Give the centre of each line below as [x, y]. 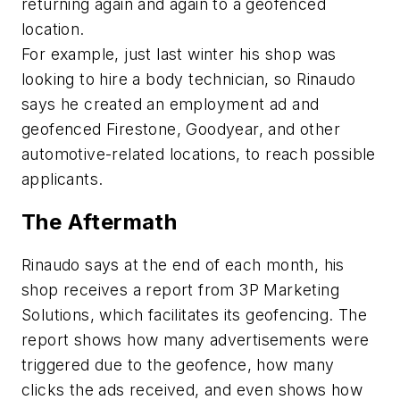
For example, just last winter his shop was [179, 54]
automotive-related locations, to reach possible [199, 154]
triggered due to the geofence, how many [178, 364]
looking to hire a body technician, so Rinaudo [188, 79]
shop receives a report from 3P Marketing [180, 289]
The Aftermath [100, 221]
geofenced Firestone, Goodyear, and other [181, 129]
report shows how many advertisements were [196, 339]
